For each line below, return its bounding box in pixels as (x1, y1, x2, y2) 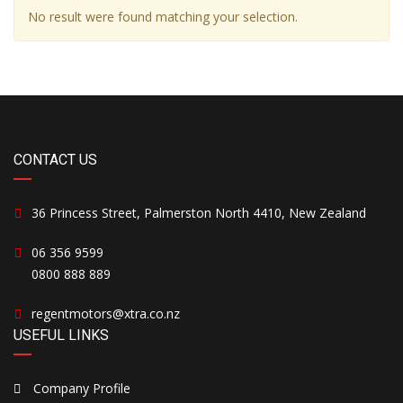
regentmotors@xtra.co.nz (31, 305, 180, 322)
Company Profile (30, 380, 130, 397)
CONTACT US (13, 151, 97, 168)
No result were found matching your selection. (28, 8, 298, 25)
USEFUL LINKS (13, 327, 109, 344)
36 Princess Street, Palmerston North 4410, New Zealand (31, 204, 366, 221)
